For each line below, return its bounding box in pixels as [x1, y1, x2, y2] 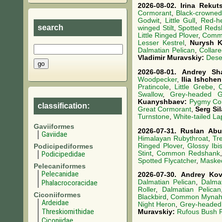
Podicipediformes [34, 142, 93, 150]
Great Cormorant [138, 105, 191, 113]
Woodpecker [138, 75, 177, 83]
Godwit [138, 16, 160, 24]
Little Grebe [174, 83, 213, 91]
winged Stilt [138, 24, 174, 32]
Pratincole [138, 83, 169, 91]
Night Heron [138, 201, 176, 209]
